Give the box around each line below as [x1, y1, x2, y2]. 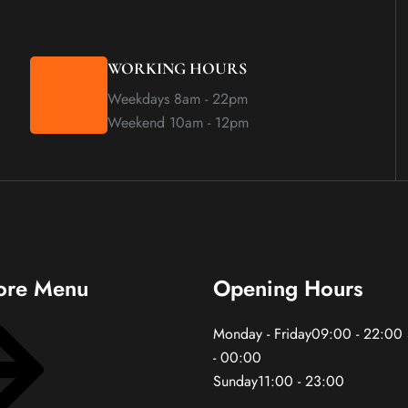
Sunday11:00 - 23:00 [213, 371, 353, 392]
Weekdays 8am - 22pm [107, 88, 249, 109]
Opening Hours [213, 272, 363, 304]
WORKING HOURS [107, 58, 248, 78]
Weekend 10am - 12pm [107, 112, 250, 133]
